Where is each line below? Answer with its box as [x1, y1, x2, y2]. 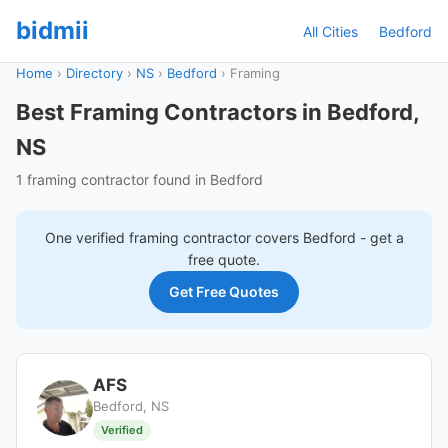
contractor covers [178, 229, 303, 246]
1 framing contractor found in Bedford [16, 171, 263, 188]
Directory [66, 65, 123, 81]
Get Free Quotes [169, 283, 279, 300]
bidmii [16, 16, 89, 45]
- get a [355, 229, 404, 246]
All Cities [303, 22, 358, 40]
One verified [44, 229, 129, 246]
